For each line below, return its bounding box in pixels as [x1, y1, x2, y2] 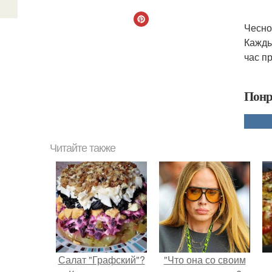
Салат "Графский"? [58, 253, 145, 267]
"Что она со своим [163, 253, 246, 267]
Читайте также [50, 142, 115, 154]
